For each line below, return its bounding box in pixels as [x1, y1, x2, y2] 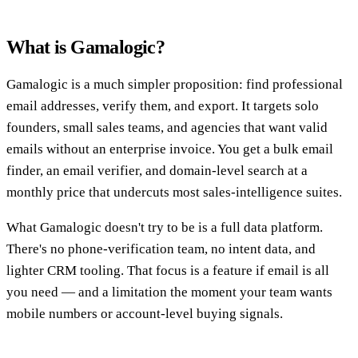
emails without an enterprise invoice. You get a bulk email [6, 141, 333, 157]
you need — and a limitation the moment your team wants [6, 284, 332, 300]
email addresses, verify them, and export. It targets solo [6, 98, 319, 114]
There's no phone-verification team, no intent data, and [6, 241, 316, 257]
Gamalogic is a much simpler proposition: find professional [6, 77, 343, 93]
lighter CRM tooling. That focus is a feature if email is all [6, 263, 329, 279]
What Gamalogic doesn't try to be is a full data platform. [6, 220, 323, 236]
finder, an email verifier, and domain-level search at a [6, 163, 308, 179]
